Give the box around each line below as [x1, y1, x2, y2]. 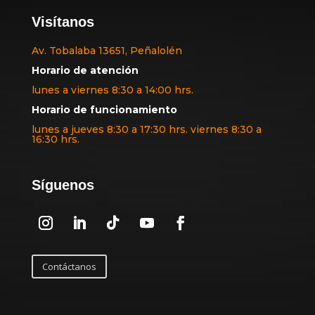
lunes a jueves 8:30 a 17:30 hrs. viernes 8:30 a [31, 123, 262, 136]
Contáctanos [41, 260, 96, 274]
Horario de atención [31, 64, 139, 77]
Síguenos [31, 177, 94, 193]
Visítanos [31, 14, 94, 30]
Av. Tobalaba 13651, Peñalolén [31, 44, 182, 58]
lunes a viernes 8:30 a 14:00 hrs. [31, 84, 193, 97]
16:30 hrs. [31, 133, 79, 146]
